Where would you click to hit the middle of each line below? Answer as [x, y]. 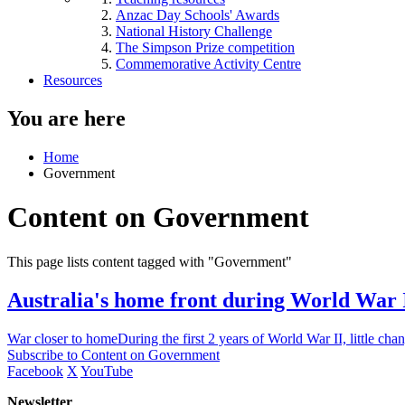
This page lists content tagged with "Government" [150, 261]
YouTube [107, 371]
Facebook [35, 371]
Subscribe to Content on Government [113, 354]
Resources [73, 80]
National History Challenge [194, 31]
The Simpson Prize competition [205, 47]
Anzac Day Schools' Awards [198, 15]
